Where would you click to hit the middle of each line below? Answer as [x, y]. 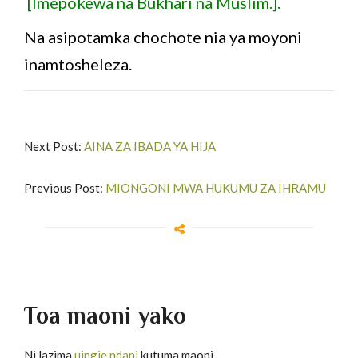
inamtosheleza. [78, 64]
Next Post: [54, 146]
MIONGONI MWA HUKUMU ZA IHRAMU [216, 187]
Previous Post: [65, 187]
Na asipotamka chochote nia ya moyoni [163, 36]
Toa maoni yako [105, 315]
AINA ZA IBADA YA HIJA [150, 146]
